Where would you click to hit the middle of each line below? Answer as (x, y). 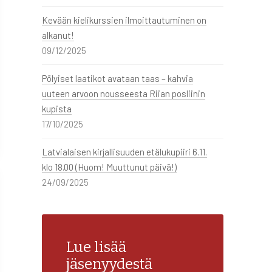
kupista (56, 109)
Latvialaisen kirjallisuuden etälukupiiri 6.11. (124, 152)
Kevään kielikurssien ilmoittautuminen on (124, 20)
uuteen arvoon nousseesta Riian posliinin (123, 93)
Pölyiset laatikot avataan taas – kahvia (117, 78)
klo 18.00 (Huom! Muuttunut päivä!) (109, 167)
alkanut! (58, 35)
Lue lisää (96, 247)
